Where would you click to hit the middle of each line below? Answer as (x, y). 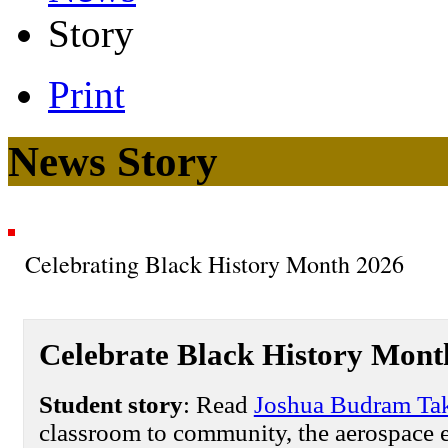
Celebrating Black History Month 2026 (214, 263)
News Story (113, 161)
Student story (110, 404)
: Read (218, 404)
